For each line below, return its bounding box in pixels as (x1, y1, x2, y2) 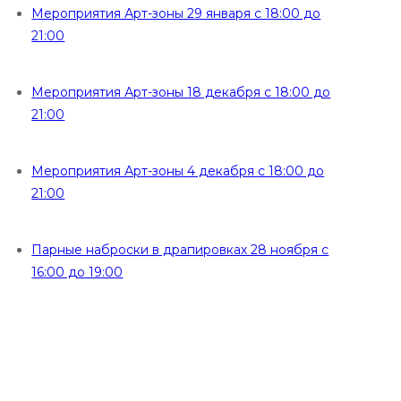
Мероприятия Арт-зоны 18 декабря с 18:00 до (31, 83, 331, 100)
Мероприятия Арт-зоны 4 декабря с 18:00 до (31, 162, 325, 179)
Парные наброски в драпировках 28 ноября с (31, 241, 329, 258)
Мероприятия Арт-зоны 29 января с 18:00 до (31, 4, 321, 21)
